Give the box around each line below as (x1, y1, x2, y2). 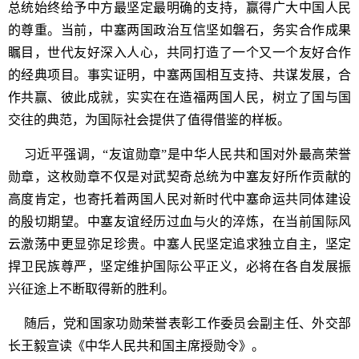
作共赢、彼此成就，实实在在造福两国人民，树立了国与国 (8, 90, 351, 104)
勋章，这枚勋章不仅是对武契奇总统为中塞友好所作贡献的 (8, 169, 351, 184)
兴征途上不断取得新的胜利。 (8, 281, 175, 296)
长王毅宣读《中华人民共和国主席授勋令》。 (8, 338, 264, 353)
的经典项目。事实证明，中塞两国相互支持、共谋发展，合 (8, 67, 351, 82)
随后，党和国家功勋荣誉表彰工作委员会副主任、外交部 (24, 316, 351, 330)
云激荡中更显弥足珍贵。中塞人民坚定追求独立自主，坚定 (8, 236, 351, 251)
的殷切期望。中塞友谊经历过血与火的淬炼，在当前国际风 (8, 214, 351, 228)
